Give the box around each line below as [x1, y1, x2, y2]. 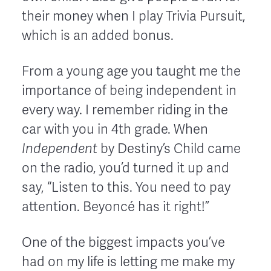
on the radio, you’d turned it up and [22, 160, 229, 176]
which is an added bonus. [22, 27, 174, 44]
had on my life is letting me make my [22, 253, 235, 270]
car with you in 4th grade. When [22, 121, 208, 137]
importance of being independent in [22, 82, 237, 99]
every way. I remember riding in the [22, 102, 228, 118]
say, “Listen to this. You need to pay [22, 179, 230, 195]
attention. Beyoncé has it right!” [22, 198, 209, 215]
